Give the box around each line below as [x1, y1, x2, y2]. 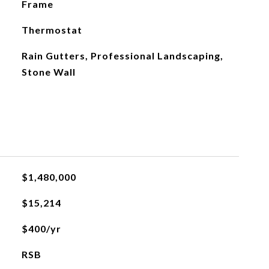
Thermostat [21, 24, 82, 35]
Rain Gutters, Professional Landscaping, [21, 50, 223, 61]
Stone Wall [21, 66, 76, 77]
